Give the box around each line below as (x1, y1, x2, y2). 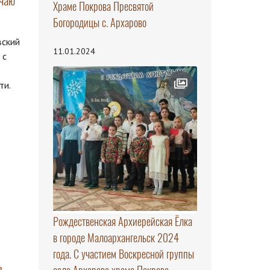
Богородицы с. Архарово (52, 15, 146, 31)
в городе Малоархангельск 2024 (52, 230, 179, 245)
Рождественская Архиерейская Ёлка (52, 213, 192, 229)
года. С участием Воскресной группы (52, 246, 194, 262)
